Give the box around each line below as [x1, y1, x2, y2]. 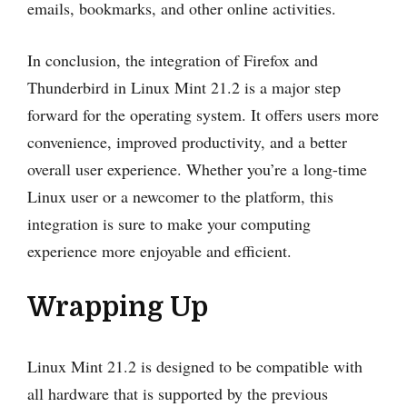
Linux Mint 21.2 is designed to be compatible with [27, 354, 362, 377]
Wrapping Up [27, 291, 208, 323]
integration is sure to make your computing [27, 212, 311, 234]
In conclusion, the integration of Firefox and [27, 48, 318, 71]
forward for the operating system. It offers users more [27, 103, 379, 125]
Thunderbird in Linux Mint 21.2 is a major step [27, 75, 341, 98]
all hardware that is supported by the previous [27, 382, 328, 404]
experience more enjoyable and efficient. [27, 239, 292, 262]
